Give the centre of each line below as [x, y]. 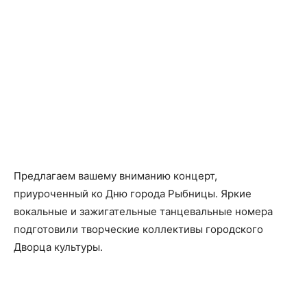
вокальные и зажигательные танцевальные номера [143, 211]
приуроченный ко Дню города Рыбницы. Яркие [133, 194]
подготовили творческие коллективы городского [138, 229]
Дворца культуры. [58, 247]
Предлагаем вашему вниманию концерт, [115, 176]
